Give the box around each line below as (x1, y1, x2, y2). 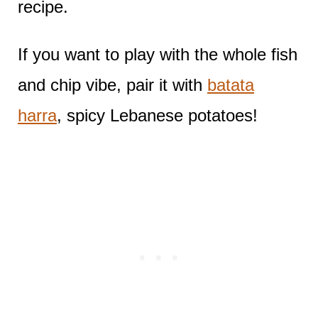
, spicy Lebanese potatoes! (56, 105, 258, 125)
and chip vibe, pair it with (17, 75, 207, 94)
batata (207, 75, 254, 94)
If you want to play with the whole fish (17, 44, 297, 64)
